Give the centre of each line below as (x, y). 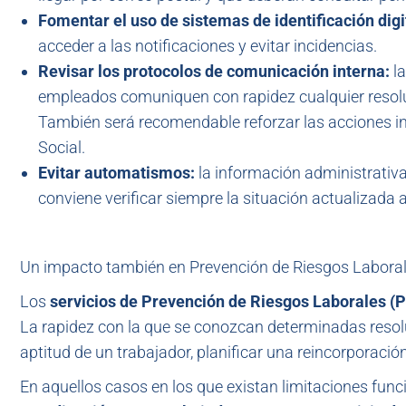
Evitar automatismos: (118, 173)
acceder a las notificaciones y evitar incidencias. (208, 46)
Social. (62, 147)
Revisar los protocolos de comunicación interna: (216, 71)
